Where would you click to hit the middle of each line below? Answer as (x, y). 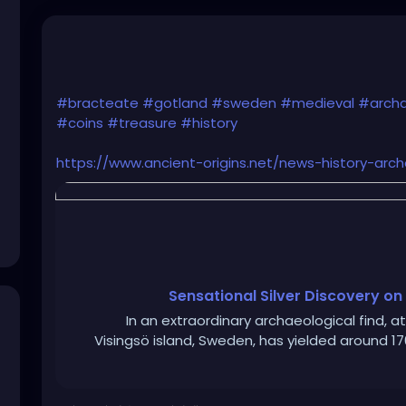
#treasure (142, 123)
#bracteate (97, 103)
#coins (80, 123)
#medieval (317, 103)
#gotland (175, 103)
